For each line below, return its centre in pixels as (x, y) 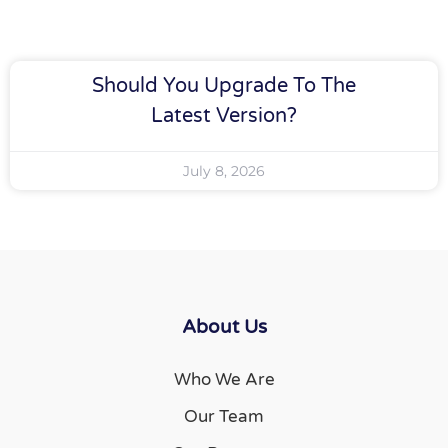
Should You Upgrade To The (224, 86)
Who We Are (224, 379)
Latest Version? (224, 116)
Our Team (224, 416)
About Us (224, 327)
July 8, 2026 (224, 171)
